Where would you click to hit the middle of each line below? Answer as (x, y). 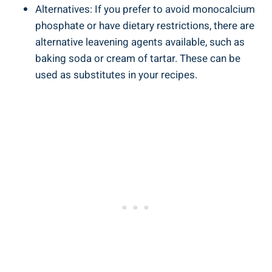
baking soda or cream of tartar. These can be (138, 58)
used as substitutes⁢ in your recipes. (116, 75)
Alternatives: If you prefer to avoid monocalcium (145, 9)
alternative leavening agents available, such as (140, 42)
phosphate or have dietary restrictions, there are (145, 25)
